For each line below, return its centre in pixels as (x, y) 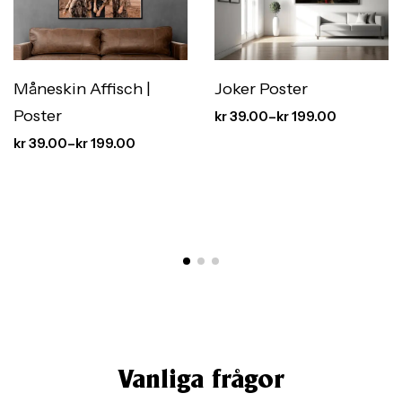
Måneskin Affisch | (82, 88)
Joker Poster (261, 88)
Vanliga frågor (201, 382)
